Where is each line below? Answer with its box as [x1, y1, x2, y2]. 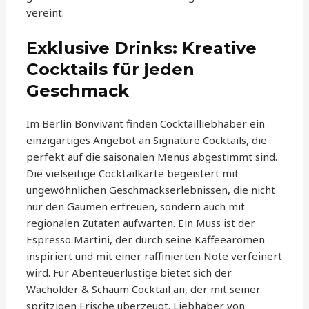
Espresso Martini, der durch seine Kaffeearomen [26, 232, 266, 247]
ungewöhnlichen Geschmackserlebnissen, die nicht [26, 183, 276, 197]
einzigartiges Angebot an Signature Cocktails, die [26, 133, 268, 148]
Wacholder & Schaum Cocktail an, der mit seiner [26, 282, 261, 297]
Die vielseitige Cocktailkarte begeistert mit [26, 166, 239, 181]
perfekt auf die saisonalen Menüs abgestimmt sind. [26, 150, 278, 164]
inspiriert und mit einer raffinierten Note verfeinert [26, 249, 283, 263]
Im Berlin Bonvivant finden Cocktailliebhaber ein [26, 117, 266, 131]
